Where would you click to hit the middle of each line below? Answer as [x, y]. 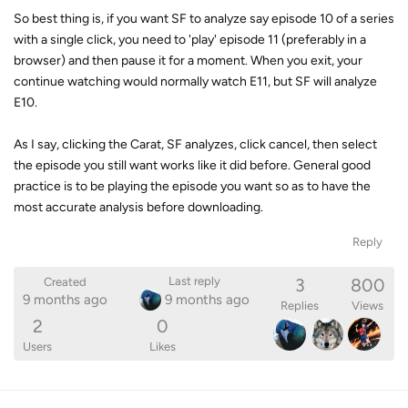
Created [65, 282]
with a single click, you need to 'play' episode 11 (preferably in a [190, 39]
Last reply [194, 281]
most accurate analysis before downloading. [138, 207]
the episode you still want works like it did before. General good [192, 165]
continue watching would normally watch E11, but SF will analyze [195, 81]
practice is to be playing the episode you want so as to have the [192, 186]
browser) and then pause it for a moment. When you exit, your [188, 60]
